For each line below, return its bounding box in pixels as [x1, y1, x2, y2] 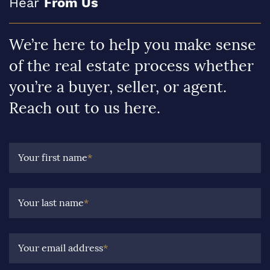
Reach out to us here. [9, 98, 160, 118]
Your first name [18, 151, 87, 163]
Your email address [18, 242, 103, 254]
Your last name [18, 196, 84, 209]
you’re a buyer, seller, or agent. [9, 77, 227, 96]
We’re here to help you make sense [9, 35, 256, 54]
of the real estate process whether [9, 56, 254, 75]
